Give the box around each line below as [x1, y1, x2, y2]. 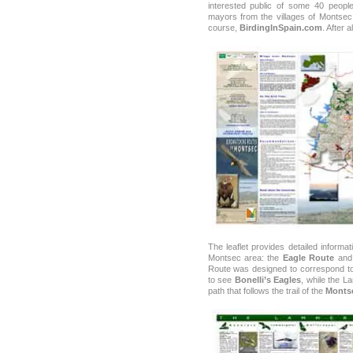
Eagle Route [282, 253, 335, 263]
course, [207, 23, 240, 33]
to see [207, 275, 235, 285]
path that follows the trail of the [207, 286, 325, 296]
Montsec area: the [207, 253, 283, 263]
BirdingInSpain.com [239, 23, 322, 33]
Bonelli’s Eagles [234, 275, 301, 285]
